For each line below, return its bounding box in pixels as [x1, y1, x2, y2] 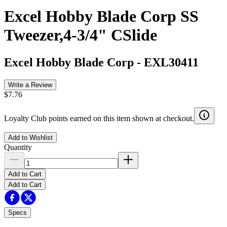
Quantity [4, 142, 32, 152]
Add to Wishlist [8, 133, 53, 141]
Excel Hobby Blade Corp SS [4, 7, 199, 26]
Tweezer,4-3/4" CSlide [4, 26, 157, 45]
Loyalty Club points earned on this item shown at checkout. [4, 113, 194, 123]
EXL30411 [144, 55, 199, 69]
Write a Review [8, 81, 52, 89]
